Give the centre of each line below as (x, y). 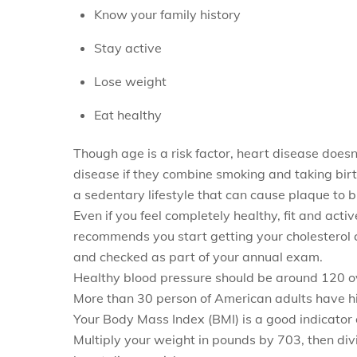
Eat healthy (127, 114)
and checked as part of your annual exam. (198, 256)
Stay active (127, 47)
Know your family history (167, 14)
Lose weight (130, 81)
